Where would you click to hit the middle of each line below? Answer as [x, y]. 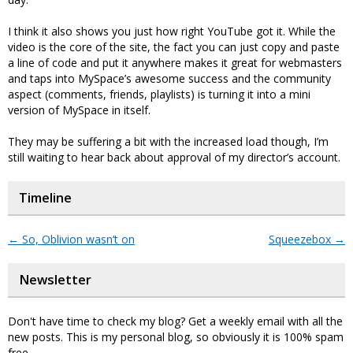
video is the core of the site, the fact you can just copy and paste [174, 47]
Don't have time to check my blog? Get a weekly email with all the [175, 321]
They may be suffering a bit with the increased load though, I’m [168, 141]
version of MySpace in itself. [79, 110]
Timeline [45, 198]
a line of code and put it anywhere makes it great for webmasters [175, 63]
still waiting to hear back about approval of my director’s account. [174, 157]
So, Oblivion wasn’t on [77, 239]
